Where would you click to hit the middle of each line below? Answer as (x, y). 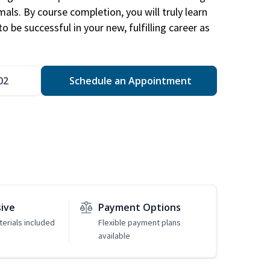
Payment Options (139, 208)
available (114, 236)
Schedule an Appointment (129, 81)
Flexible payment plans (139, 223)
